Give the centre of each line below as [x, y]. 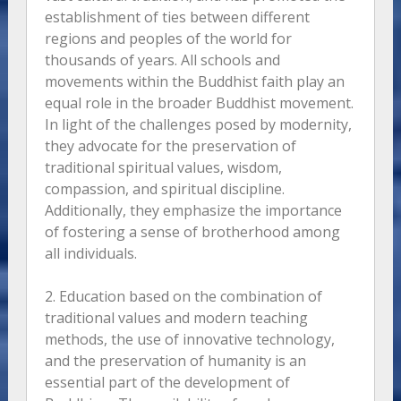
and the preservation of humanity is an [175, 361]
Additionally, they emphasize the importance [193, 211]
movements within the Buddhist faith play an [194, 82]
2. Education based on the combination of [183, 297]
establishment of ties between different [177, 17]
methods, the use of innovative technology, [189, 340]
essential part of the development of [167, 383]
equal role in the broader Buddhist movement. [199, 103]
